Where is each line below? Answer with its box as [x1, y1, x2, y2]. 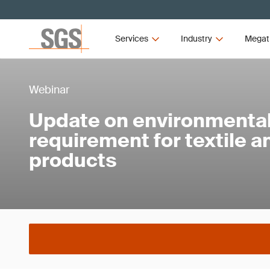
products [29, 147, 117, 173]
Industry [180, 33, 212, 44]
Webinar [29, 82, 69, 97]
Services [115, 33, 149, 44]
